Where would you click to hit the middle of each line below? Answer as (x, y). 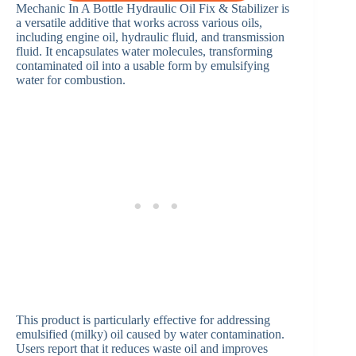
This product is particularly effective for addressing (143, 319)
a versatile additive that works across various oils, (139, 22)
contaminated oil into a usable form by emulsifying (143, 65)
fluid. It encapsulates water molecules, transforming (144, 51)
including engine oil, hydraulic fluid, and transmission (150, 37)
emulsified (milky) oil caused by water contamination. (150, 334)
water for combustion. (71, 79)
